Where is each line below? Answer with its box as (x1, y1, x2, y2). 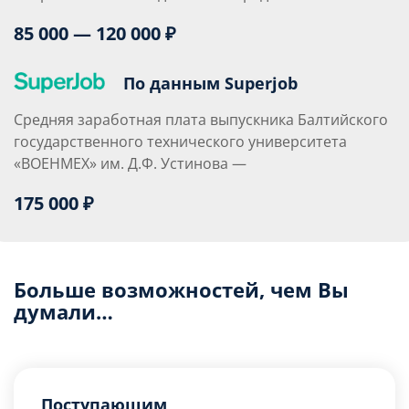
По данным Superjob (123, 72, 298, 94)
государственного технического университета (14, 131, 347, 152)
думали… (14, 298, 113, 325)
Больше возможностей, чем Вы (14, 276, 349, 303)
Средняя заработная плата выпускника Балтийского (14, 110, 388, 130)
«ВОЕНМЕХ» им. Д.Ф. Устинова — (14, 153, 246, 173)
